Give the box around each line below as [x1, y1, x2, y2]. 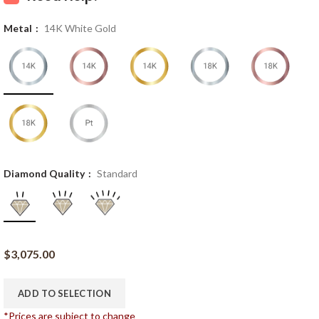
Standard [97, 167, 137, 180]
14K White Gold [44, 22, 116, 35]
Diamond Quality [4, 167, 87, 180]
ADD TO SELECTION [18, 287, 111, 299]
